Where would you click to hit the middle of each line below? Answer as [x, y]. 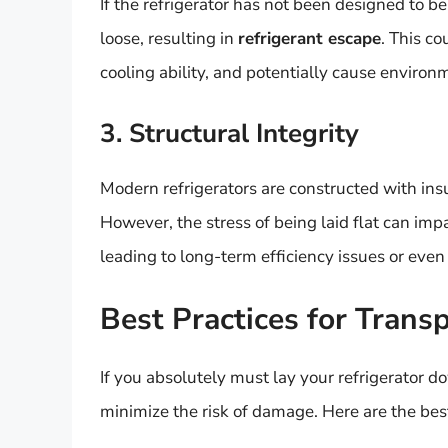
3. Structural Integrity [229, 133]
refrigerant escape [309, 39]
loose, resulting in [169, 39]
